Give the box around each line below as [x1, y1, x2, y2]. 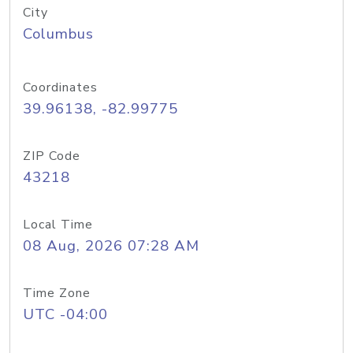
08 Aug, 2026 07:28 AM [23, 236, 199, 256]
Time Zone [23, 284, 91, 302]
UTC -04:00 [23, 304, 108, 325]
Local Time [23, 216, 93, 233]
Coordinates [23, 79, 98, 96]
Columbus [23, 24, 94, 44]
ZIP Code [23, 147, 80, 165]
